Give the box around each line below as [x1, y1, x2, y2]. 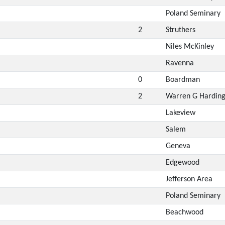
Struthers [165, 26, 195, 34]
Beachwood [165, 208, 203, 216]
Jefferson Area [165, 175, 212, 183]
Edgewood [165, 158, 199, 167]
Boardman [165, 75, 200, 84]
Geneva [165, 142, 190, 150]
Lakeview [165, 108, 195, 117]
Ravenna [165, 59, 194, 67]
